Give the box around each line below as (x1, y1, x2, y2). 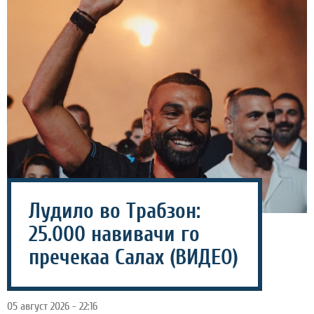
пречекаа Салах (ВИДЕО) (29, 245, 238, 271)
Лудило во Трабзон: (29, 199, 200, 224)
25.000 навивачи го (29, 222, 200, 247)
